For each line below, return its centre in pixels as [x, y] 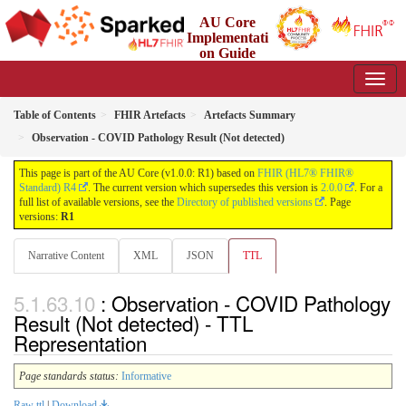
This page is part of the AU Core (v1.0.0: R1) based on [138, 173]
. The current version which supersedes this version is [204, 188]
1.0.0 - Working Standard [188, 69]
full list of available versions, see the [98, 202]
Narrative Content [66, 256]
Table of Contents [55, 115]
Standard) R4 [48, 188]
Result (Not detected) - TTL [133, 323]
